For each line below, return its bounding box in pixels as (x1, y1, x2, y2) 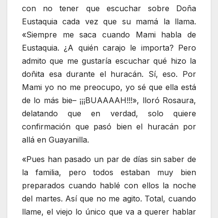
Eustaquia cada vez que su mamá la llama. (22, 16, 196, 26)
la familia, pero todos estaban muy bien (22, 167, 196, 177)
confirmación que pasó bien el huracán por (22, 121, 196, 131)
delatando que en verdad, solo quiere (22, 108, 196, 118)
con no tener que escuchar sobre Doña (22, 3, 196, 13)
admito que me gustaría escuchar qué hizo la (22, 55, 196, 66)
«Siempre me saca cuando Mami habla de (22, 29, 196, 39)
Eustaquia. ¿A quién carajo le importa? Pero (22, 42, 196, 53)
